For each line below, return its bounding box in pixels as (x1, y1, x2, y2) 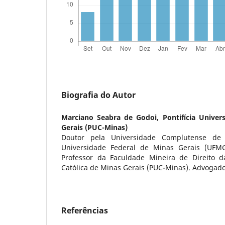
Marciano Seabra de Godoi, (61, 112, 163, 122)
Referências (61, 204, 108, 216)
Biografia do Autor (61, 89, 136, 100)
